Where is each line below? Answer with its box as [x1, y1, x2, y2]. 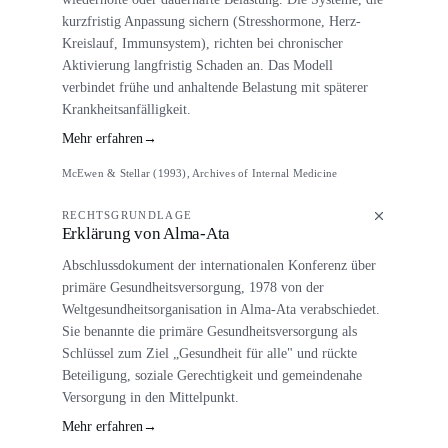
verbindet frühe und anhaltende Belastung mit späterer [61, 79, 368, 96]
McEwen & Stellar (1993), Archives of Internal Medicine [61, 167, 338, 180]
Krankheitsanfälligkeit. [61, 101, 191, 118]
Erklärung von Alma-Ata [61, 223, 231, 243]
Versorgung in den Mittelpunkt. [61, 389, 239, 406]
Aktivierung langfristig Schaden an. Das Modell [61, 57, 333, 74]
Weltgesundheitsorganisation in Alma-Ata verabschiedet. [61, 301, 380, 318]
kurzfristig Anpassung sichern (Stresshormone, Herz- [61, 13, 361, 30]
